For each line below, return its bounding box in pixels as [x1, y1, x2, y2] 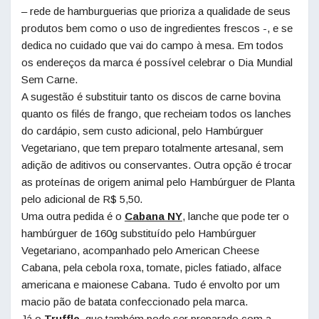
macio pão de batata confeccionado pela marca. [21, 295, 248, 308]
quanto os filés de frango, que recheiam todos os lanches [21, 107, 291, 120]
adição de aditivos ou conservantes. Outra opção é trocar [21, 158, 292, 171]
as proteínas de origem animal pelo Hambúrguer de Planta [21, 175, 295, 188]
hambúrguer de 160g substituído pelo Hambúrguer [21, 226, 256, 239]
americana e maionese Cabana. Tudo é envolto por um [21, 278, 280, 291]
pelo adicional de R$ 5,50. [21, 192, 142, 205]
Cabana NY [125, 209, 182, 222]
